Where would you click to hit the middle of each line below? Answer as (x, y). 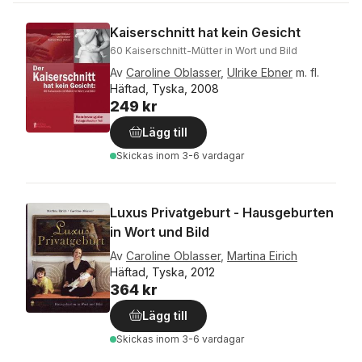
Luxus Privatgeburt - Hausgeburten (222, 213)
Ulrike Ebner (260, 72)
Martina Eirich (262, 256)
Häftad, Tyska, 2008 (164, 88)
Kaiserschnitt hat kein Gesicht (205, 32)
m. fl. (307, 72)
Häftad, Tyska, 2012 (162, 272)
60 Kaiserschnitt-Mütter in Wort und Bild (204, 51)
